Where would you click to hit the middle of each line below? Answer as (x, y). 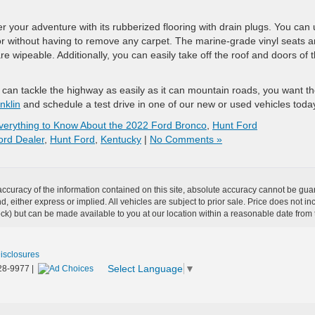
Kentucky (121, 139)
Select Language (145, 269)
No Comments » (186, 139)
